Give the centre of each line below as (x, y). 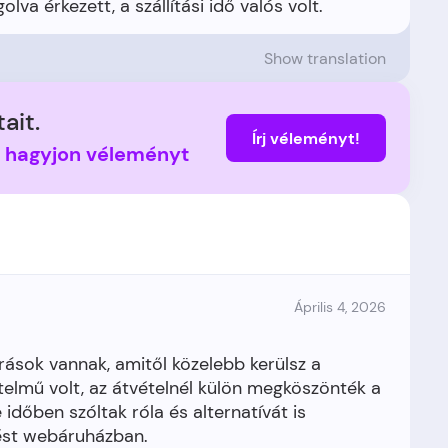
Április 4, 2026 (340, 307)
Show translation (325, 58)
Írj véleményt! (306, 138)
